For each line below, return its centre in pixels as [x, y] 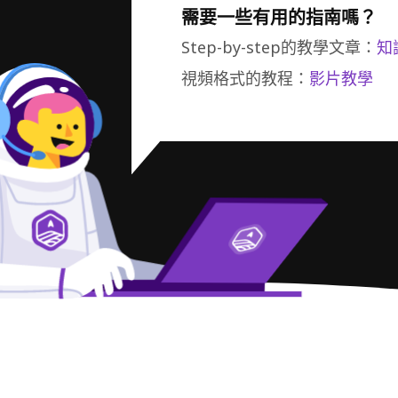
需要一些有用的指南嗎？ [279, 18]
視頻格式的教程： [245, 79]
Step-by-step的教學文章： [279, 48]
